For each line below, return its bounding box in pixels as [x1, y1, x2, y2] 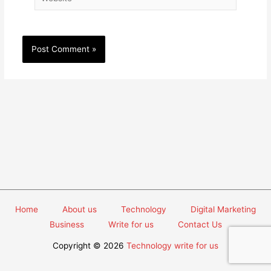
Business [49, 220, 84, 230]
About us [62, 204, 97, 215]
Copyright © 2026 [53, 241, 126, 251]
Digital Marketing [191, 204, 256, 215]
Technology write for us [126, 241, 218, 251]
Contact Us [177, 220, 222, 230]
